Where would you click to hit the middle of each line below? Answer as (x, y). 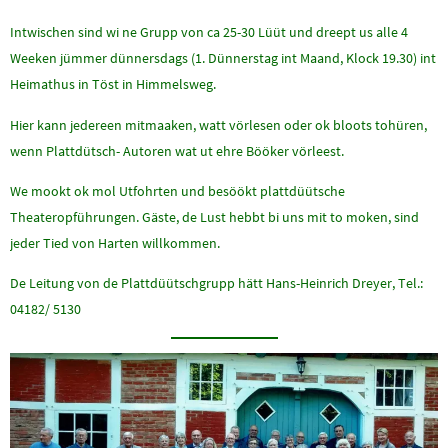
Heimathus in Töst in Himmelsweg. (113, 84)
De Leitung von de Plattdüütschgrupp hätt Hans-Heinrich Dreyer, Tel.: (216, 283)
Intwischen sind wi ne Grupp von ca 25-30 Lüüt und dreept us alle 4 (209, 32)
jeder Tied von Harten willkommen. (115, 242)
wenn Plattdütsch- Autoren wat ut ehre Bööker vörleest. (177, 150)
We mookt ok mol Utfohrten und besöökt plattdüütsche (177, 190)
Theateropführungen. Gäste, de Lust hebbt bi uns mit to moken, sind (214, 216)
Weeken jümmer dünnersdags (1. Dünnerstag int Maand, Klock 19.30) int (223, 58)
